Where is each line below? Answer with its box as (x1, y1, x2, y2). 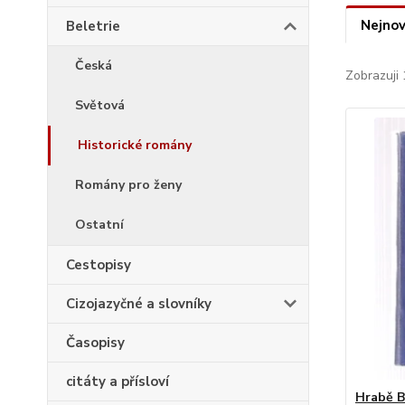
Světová (75, 97, 125, 114)
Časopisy (66, 334, 125, 352)
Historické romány (78, 137, 192, 154)
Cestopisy (66, 256, 131, 274)
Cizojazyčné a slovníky (66, 295, 212, 313)
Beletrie (66, 17, 120, 35)
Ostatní (75, 216, 124, 233)
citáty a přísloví (66, 372, 169, 391)
